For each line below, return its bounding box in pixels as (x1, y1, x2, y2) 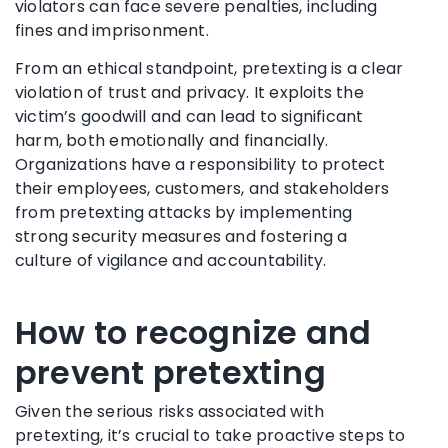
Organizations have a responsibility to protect (15, 152, 386, 176)
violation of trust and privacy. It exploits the (15, 80, 364, 104)
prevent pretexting (15, 349, 326, 395)
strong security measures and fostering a (15, 224, 348, 248)
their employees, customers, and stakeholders (15, 176, 390, 200)
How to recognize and (15, 309, 372, 355)
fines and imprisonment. (15, 18, 209, 42)
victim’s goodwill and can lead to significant (15, 104, 364, 128)
